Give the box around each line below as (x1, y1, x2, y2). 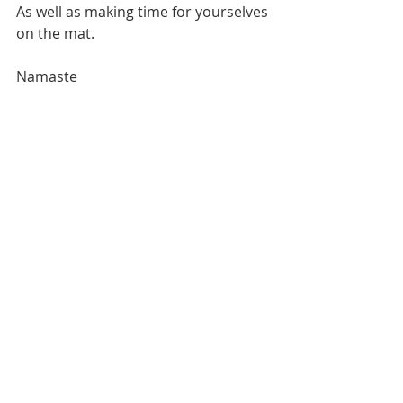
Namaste (16, 66, 81, 86)
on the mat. (16, 22, 94, 43)
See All (247, 362, 288, 380)
